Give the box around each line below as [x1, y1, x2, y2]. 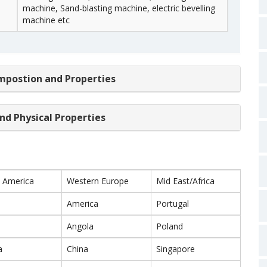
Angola [67, 221, 94, 232]
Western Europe [67, 175, 129, 187]
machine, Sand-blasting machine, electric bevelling [23, 2, 215, 14]
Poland [156, 221, 183, 232]
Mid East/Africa [156, 175, 215, 187]
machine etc [23, 14, 70, 26]
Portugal [156, 198, 189, 209]
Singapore [156, 243, 195, 254]
